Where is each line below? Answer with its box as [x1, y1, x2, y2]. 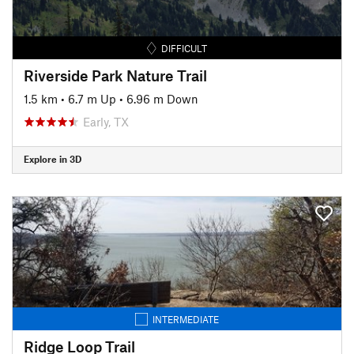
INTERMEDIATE [153, 313, 219, 325]
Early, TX [83, 114, 129, 129]
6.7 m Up [68, 91, 116, 106]
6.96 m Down [126, 91, 198, 106]
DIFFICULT [161, 42, 208, 54]
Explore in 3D [24, 153, 81, 164]
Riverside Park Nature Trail [24, 66, 207, 85]
